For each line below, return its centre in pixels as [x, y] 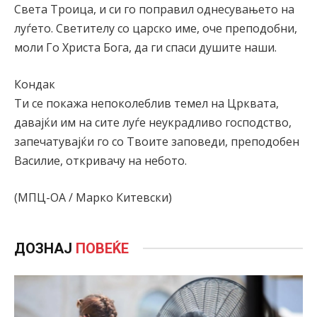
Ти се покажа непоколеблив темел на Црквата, [146, 104]
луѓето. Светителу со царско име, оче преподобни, [156, 29]
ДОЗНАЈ [45, 248]
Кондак [35, 85]
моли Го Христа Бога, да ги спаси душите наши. [145, 48]
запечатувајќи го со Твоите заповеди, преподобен [157, 142]
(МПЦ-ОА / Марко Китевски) [93, 197]
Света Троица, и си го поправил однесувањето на [154, 10]
